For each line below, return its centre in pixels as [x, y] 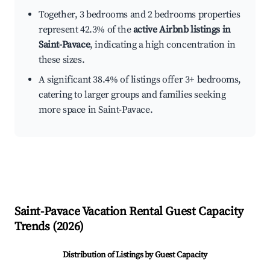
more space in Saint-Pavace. [96, 110]
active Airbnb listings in [182, 30]
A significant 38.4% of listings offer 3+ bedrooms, [140, 80]
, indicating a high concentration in [163, 45]
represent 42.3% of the [86, 30]
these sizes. [62, 60]
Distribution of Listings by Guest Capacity [135, 255]
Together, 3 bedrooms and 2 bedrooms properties [140, 15]
